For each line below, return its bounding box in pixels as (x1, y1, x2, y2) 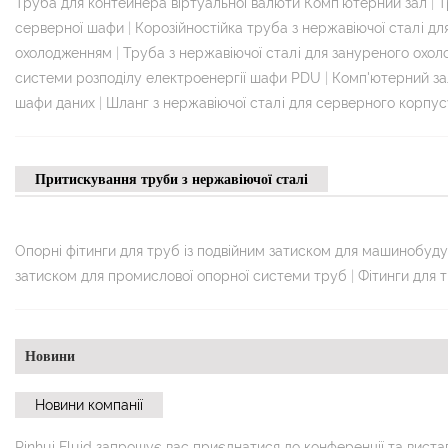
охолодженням (15, 44, 112, 61)
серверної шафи (15, 19, 124, 36)
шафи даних (15, 94, 95, 111)
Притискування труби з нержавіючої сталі (35, 170, 308, 187)
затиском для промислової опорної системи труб (15, 267, 347, 284)
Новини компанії (35, 396, 143, 413)
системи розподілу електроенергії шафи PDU (15, 69, 321, 86)
